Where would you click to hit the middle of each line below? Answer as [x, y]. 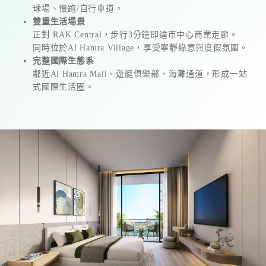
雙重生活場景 [59, 22]
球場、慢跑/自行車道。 [78, 9]
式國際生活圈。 [64, 87]
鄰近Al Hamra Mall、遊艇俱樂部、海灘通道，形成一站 [140, 74]
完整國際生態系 [64, 61]
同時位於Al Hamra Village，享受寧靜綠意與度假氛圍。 [140, 48]
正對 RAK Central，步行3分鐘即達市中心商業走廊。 [135, 35]
